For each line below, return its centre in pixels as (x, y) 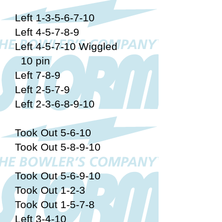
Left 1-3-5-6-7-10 (55, 18)
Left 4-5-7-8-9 (47, 32)
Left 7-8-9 (38, 75)
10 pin (32, 61)
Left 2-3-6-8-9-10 (55, 104)
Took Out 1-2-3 (50, 190)
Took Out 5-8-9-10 (58, 147)
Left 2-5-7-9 (42, 89)
